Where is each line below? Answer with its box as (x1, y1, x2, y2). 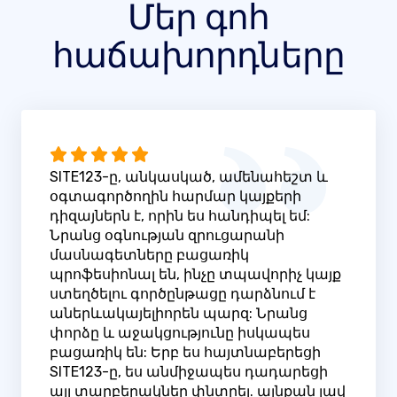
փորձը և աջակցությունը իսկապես (50, 324, 310, 342)
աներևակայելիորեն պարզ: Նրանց (50, 305, 307, 323)
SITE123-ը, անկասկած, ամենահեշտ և (50, 168, 328, 186)
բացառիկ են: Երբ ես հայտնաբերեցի (50, 344, 321, 362)
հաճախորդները (51, 34, 346, 76)
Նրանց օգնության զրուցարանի (50, 227, 284, 245)
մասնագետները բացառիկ (50, 246, 249, 264)
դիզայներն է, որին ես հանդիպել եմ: (50, 207, 310, 225)
